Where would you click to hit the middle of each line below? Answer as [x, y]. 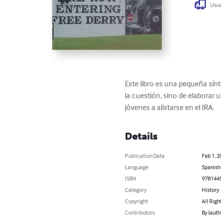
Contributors [140, 212]
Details [141, 136]
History [210, 189]
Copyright [137, 201]
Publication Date [145, 155]
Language [137, 167]
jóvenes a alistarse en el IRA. [170, 107]
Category [136, 189]
